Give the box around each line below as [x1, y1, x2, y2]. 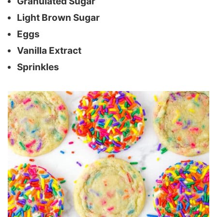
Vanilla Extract [17, 45, 81, 56]
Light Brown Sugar [17, 12, 100, 23]
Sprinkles [17, 62, 59, 73]
